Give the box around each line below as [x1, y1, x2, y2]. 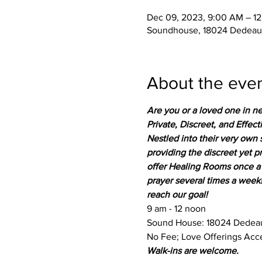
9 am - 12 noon [146, 204, 206, 213]
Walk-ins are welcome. [146, 246, 239, 256]
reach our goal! [146, 189, 208, 199]
